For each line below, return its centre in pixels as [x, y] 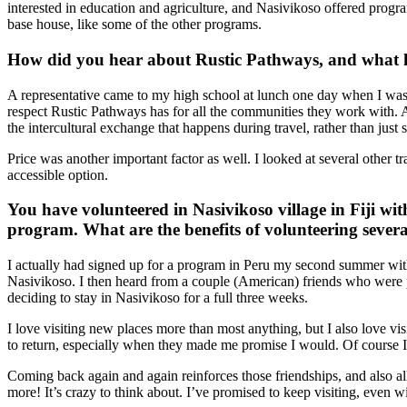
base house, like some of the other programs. [134, 25]
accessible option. [58, 174]
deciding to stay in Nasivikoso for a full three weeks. [158, 298]
